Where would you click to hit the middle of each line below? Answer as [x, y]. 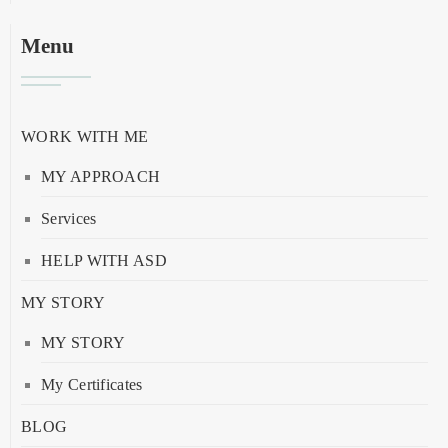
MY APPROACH [101, 176]
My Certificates [92, 384]
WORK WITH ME [85, 136]
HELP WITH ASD [104, 260]
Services [69, 218]
